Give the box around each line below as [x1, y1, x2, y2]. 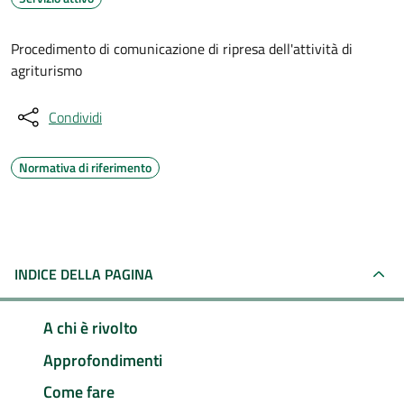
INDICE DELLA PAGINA [14, 263, 153, 285]
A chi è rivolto [43, 315, 138, 340]
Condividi [49, 106, 102, 128]
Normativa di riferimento [19, 158, 151, 177]
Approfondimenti [43, 347, 162, 372]
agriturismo [11, 60, 82, 81]
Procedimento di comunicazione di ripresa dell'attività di [11, 38, 353, 60]
